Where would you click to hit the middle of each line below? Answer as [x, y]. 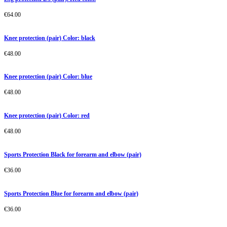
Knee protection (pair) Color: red [47, 116]
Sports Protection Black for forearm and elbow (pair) [73, 155]
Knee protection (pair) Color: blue [48, 77]
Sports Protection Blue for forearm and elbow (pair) [71, 194]
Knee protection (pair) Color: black [50, 38]
